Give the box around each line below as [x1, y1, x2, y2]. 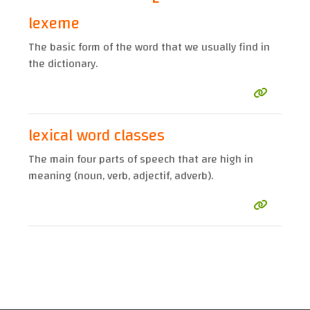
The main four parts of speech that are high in [28, 148, 253, 170]
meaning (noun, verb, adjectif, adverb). [28, 165, 213, 186]
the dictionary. [28, 53, 98, 74]
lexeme [28, 8, 80, 38]
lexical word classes [28, 120, 165, 150]
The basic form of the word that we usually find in [28, 36, 270, 57]
